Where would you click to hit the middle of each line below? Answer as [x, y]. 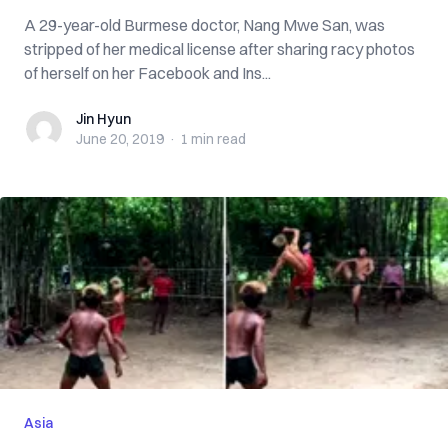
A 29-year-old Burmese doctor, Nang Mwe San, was [204, 25]
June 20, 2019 [120, 139]
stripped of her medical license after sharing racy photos [219, 49]
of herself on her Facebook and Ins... [147, 73]
